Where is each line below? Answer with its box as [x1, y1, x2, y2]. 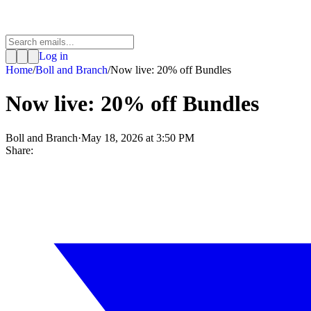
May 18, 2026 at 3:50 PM [81, 131, 194, 144]
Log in [39, 50, 68, 62]
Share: [6, 144, 33, 156]
